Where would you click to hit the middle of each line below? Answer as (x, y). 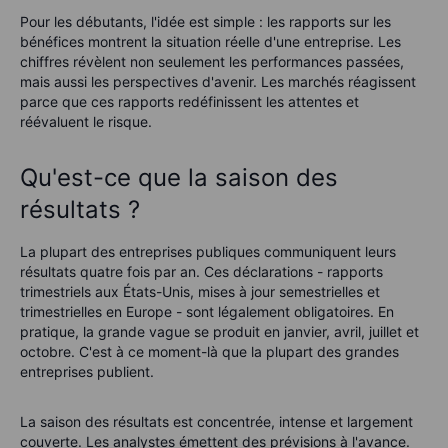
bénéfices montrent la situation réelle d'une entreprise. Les (210, 41)
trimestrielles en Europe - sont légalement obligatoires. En (207, 311)
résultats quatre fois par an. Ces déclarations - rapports (201, 271)
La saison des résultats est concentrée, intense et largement (216, 421)
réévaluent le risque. (86, 121)
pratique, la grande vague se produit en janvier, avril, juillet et (219, 331)
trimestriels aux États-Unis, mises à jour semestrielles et (200, 291)
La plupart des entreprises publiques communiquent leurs (208, 251)
